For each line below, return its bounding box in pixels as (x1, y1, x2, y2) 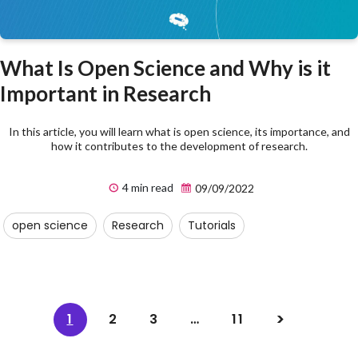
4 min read (120, 181, 173, 195)
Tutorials (188, 217, 236, 234)
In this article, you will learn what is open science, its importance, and (8, 125, 350, 139)
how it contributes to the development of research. (50, 139, 308, 153)
